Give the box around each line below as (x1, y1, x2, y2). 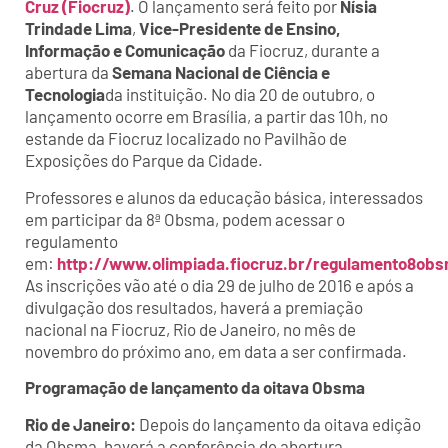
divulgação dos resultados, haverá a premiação (25, 296, 363, 317)
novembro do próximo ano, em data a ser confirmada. (25, 340, 407, 361)
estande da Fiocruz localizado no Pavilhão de (25, 128, 347, 149)
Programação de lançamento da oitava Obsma (25, 377, 365, 398)
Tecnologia (25, 84, 105, 105)
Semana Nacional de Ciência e (112, 62, 330, 83)
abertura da (25, 62, 112, 83)
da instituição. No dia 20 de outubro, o (105, 84, 375, 105)
